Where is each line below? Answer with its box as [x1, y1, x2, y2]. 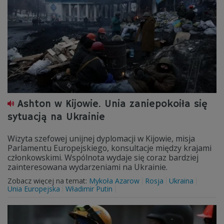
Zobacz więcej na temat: [7, 176, 89, 185]
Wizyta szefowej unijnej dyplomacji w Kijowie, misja [7, 133, 195, 144]
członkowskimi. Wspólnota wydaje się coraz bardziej [7, 152, 198, 163]
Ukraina [169, 176, 193, 185]
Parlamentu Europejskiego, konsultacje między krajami [7, 142, 211, 153]
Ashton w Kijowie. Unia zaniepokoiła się [17, 98, 207, 110]
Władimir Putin [65, 184, 112, 193]
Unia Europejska [7, 184, 60, 193]
